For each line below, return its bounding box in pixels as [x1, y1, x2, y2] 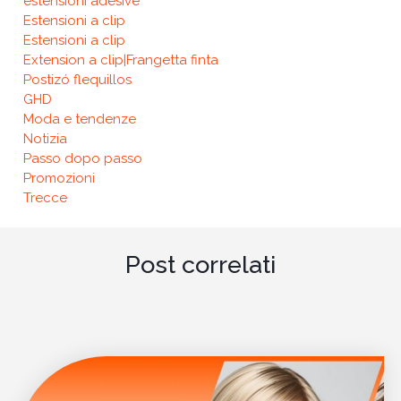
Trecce [22, 189, 67, 206]
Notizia [22, 130, 67, 147]
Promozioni [22, 169, 95, 186]
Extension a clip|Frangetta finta [22, 51, 218, 68]
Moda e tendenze [22, 110, 136, 127]
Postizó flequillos [22, 71, 132, 88]
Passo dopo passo [22, 149, 142, 166]
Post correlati [125, 251, 276, 279]
